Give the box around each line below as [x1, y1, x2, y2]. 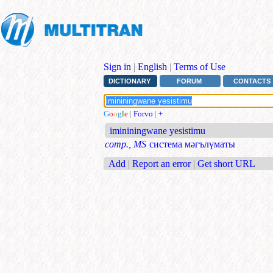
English [138, 62, 167, 72]
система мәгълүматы [149, 139, 235, 150]
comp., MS [105, 139, 146, 150]
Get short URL [197, 158, 255, 169]
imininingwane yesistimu [110, 126, 206, 136]
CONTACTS [233, 77, 271, 85]
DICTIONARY [108, 77, 151, 85]
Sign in [104, 62, 131, 72]
